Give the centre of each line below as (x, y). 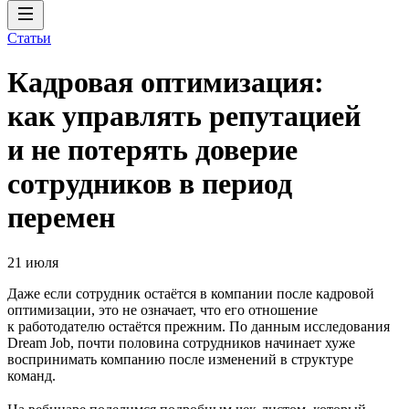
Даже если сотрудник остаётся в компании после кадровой (191, 293)
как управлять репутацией (184, 116)
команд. (31, 375)
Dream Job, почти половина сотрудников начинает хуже (181, 342)
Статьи (29, 38)
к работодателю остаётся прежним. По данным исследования (199, 326)
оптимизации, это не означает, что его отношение (163, 309)
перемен (61, 218)
